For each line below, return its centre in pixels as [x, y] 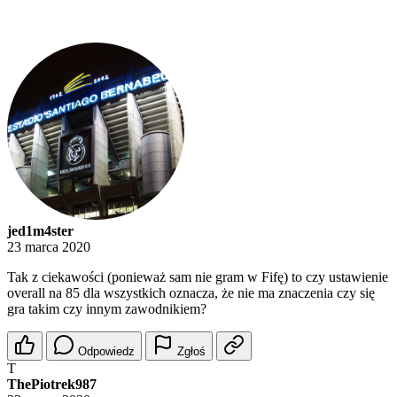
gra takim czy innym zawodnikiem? [107, 309]
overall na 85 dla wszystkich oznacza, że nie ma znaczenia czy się [191, 293]
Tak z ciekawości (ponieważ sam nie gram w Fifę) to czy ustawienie [198, 277]
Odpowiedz [106, 352]
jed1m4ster [40, 231]
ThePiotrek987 [52, 385]
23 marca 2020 [49, 247]
